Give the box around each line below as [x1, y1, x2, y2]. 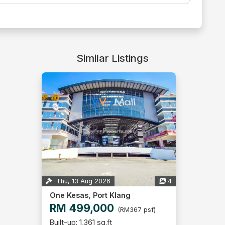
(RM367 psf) [118, 206, 156, 214]
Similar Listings [76, 52, 149, 65]
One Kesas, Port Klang [50, 191, 131, 200]
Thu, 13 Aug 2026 [54, 177, 110, 185]
